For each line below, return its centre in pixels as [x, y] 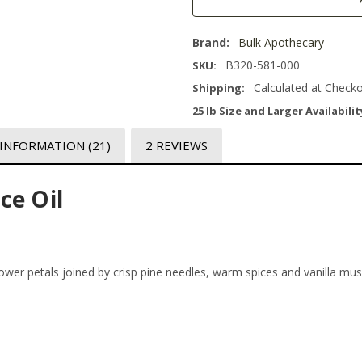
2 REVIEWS [176, 145]
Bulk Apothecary [281, 43]
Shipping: [219, 88]
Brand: [211, 43]
